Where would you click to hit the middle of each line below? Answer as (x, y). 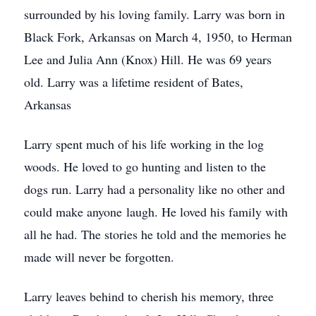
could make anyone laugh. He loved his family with (156, 212)
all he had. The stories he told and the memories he (155, 234)
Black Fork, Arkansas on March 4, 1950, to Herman (158, 37)
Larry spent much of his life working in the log (144, 144)
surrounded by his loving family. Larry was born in (154, 14)
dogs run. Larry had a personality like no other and (154, 189)
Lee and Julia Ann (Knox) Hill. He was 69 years (148, 59)
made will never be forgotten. (99, 257)
